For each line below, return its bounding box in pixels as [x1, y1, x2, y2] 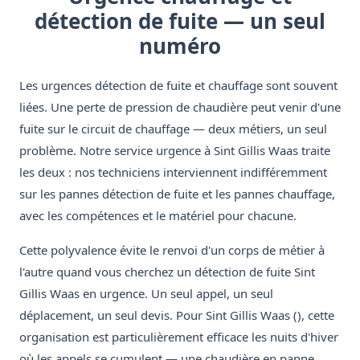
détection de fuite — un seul [35, 6, 325, 36]
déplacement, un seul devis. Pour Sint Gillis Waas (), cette [19, 307, 334, 324]
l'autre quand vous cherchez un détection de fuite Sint [19, 264, 315, 280]
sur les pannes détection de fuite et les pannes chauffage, [19, 186, 335, 202]
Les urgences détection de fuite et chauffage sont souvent [19, 77, 337, 94]
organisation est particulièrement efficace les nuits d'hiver [19, 329, 338, 346]
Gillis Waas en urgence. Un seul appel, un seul [19, 285, 273, 302]
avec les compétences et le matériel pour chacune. [19, 207, 297, 224]
